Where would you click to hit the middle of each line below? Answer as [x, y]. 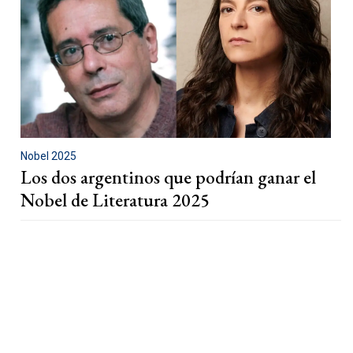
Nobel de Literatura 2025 [115, 201]
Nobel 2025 [48, 156]
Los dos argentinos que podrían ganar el [168, 178]
